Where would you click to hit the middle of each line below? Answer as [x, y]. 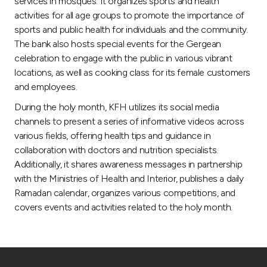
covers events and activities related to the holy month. [124, 207]
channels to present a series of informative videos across [129, 121]
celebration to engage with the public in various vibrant [123, 58]
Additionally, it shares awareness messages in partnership [128, 164]
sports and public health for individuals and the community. [131, 29]
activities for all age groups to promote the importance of [129, 15]
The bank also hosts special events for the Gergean [118, 44]
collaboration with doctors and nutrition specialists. [116, 150]
